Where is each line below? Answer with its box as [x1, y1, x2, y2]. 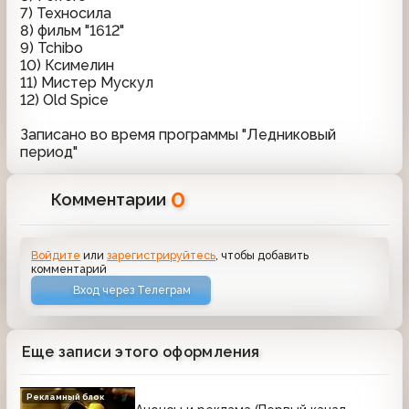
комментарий [31, 261, 108, 276]
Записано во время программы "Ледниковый [20, 125, 336, 143]
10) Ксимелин [20, 56, 114, 74]
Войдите [31, 247, 81, 262]
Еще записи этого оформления [22, 343, 260, 362]
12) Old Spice [20, 90, 109, 109]
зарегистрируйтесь [107, 247, 216, 262]
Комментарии [51, 189, 172, 209]
